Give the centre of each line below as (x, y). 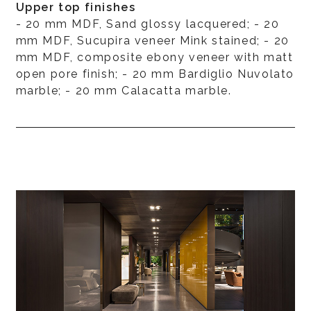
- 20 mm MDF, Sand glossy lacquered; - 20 (148, 24)
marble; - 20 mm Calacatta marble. (124, 90)
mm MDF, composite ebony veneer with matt (154, 57)
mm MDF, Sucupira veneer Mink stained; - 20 (152, 40)
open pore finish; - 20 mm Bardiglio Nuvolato (155, 74)
